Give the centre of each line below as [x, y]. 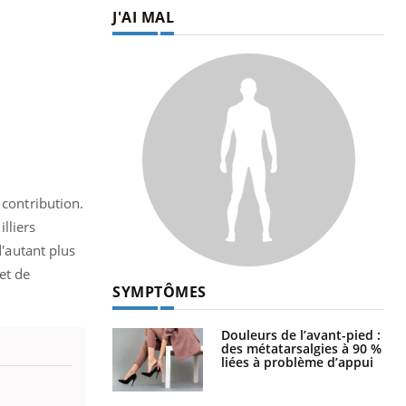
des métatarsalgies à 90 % [301, 348]
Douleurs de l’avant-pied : [301, 334]
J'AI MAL [143, 17]
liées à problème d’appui [297, 362]
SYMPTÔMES [159, 291]
